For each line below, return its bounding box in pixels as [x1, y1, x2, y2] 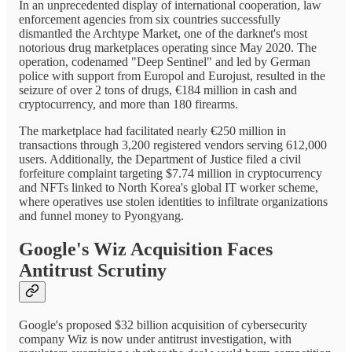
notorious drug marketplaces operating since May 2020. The [19, 41, 317, 55]
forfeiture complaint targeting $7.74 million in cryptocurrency [19, 167, 322, 181]
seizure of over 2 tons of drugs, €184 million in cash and [19, 83, 297, 97]
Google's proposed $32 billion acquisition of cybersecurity [19, 318, 307, 332]
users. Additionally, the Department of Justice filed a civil [19, 152, 301, 167]
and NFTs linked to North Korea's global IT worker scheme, [19, 181, 318, 195]
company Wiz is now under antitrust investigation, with [19, 332, 291, 346]
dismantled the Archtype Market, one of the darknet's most [19, 27, 307, 41]
